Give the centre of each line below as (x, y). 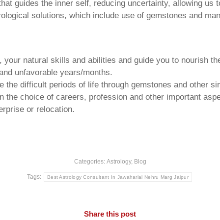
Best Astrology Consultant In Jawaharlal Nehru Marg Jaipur (118, 177)
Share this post (110, 214)
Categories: (90, 162)
